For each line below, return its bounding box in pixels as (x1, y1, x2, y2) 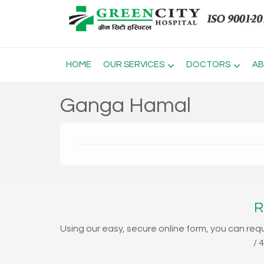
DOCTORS (186, 60, 230, 69)
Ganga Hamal (60, 94, 191, 117)
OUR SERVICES (103, 60, 164, 69)
